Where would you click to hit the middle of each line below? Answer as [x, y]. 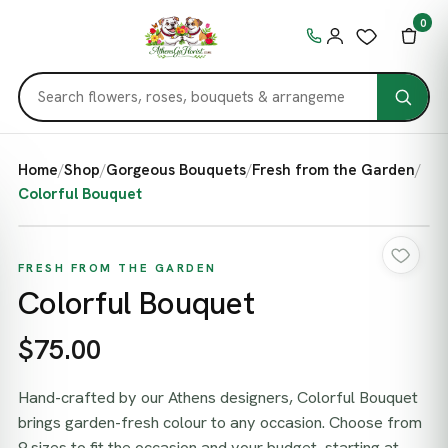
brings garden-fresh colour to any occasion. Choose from [219, 423]
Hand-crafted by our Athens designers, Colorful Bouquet [217, 398]
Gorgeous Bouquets [175, 170]
